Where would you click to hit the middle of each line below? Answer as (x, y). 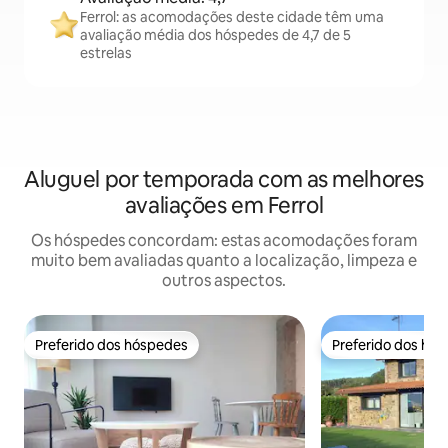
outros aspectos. (224, 281)
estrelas (106, 53)
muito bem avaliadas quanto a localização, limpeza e (224, 261)
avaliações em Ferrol (224, 206)
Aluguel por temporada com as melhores (224, 180)
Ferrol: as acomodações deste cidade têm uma (232, 17)
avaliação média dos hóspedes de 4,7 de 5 (215, 35)
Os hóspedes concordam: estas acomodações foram (224, 241)
